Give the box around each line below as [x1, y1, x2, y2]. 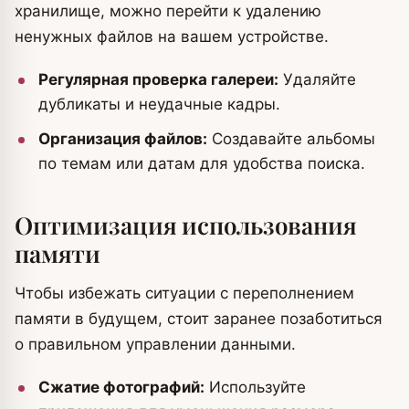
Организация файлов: [38, 130, 207, 148]
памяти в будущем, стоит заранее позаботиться [15, 309, 383, 328]
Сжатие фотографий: [38, 378, 204, 396]
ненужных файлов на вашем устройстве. [15, 27, 329, 46]
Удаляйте [278, 70, 356, 89]
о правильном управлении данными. [15, 335, 296, 353]
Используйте [204, 378, 306, 396]
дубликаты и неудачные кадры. [38, 95, 280, 113]
